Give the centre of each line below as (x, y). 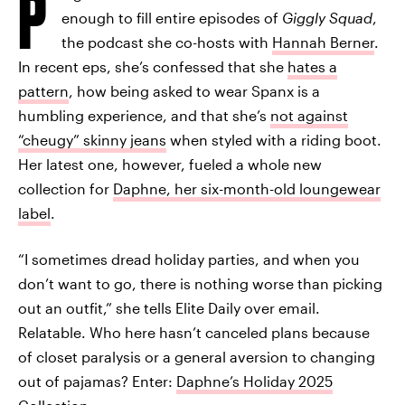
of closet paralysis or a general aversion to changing (197, 357)
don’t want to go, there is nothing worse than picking (200, 283)
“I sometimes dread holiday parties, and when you (189, 259)
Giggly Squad (327, 18)
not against (309, 115)
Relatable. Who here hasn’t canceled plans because (194, 332)
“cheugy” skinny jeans (92, 140)
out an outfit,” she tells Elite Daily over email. (169, 308)
